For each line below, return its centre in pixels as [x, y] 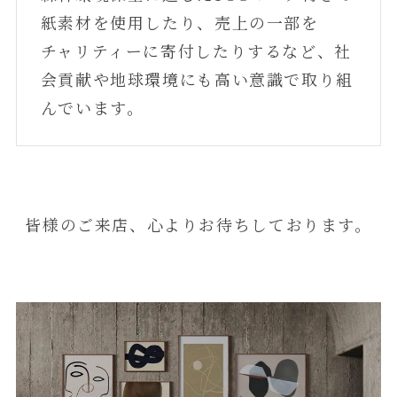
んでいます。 [92, 108]
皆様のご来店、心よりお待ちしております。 [198, 224]
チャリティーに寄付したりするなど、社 [196, 51]
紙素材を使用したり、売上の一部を [179, 23]
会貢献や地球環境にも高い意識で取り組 [197, 79]
